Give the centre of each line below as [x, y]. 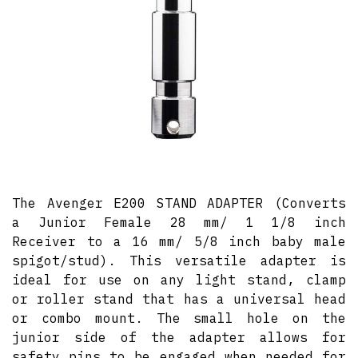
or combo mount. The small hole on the [179, 318]
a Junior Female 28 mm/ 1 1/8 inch [179, 222]
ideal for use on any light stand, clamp [179, 280]
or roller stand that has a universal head [179, 299]
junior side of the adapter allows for [179, 337]
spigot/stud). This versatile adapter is [179, 261]
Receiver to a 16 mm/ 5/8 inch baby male [179, 241]
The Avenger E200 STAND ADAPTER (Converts [179, 203]
